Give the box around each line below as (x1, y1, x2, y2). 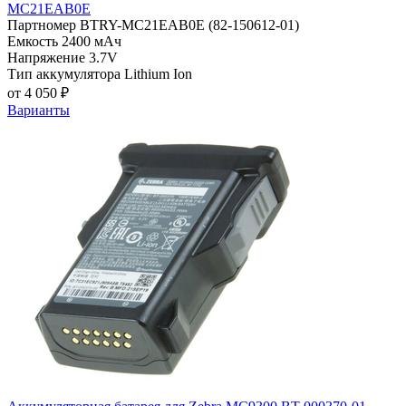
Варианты (7, 101, 70, 118)
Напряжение (7, 49, 85, 65)
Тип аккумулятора (7, 65, 121, 82)
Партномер (7, 16, 76, 33)
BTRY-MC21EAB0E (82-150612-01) (80, 16, 299, 33)
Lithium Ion (124, 65, 192, 82)
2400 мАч (62, 33, 121, 49)
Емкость (7, 33, 58, 49)
